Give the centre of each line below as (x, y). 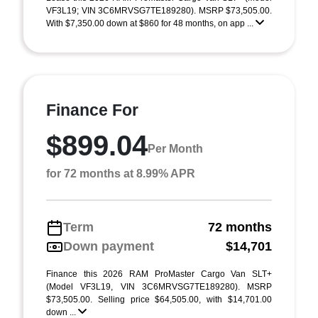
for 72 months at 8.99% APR (121, 174)
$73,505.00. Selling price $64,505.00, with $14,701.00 (159, 300)
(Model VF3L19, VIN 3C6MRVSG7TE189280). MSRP (159, 287)
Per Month (175, 148)
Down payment (109, 246)
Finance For (92, 110)
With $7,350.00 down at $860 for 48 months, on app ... (151, 23)
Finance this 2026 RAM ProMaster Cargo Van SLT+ (159, 274)
